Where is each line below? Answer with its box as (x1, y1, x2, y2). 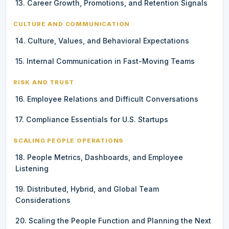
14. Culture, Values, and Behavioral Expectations (15, 36, 189, 45)
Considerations (15, 195, 71, 204)
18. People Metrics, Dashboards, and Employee (15, 152, 183, 162)
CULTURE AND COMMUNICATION (13, 20, 130, 28)
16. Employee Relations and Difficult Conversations (15, 94, 198, 103)
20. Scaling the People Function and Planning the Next (15, 216, 211, 225)
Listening (15, 164, 49, 173)
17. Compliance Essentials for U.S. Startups (15, 114, 168, 124)
